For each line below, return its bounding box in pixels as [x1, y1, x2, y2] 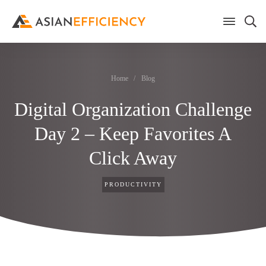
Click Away [89, 147, 177, 169]
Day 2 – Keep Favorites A [34, 123, 232, 144]
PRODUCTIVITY [104, 181, 162, 188]
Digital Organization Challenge [14, 99, 252, 120]
